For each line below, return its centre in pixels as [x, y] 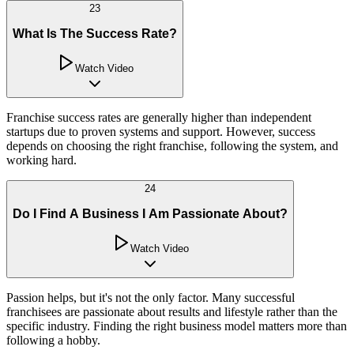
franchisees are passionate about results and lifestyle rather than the [172, 312]
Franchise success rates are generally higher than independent [159, 118]
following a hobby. [53, 341]
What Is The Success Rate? [95, 33]
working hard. [41, 160]
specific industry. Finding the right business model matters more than [177, 326]
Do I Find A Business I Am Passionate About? [150, 213]
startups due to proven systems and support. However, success [161, 132]
